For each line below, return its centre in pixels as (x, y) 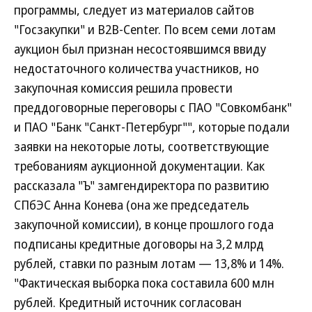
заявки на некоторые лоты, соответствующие (141, 146)
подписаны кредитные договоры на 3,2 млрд (139, 244)
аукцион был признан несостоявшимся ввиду (140, 49)
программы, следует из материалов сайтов (134, 10)
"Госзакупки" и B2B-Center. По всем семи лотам (145, 29)
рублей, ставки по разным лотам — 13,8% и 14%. (149, 263)
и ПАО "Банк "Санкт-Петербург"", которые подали (152, 127)
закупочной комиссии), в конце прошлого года (144, 224)
